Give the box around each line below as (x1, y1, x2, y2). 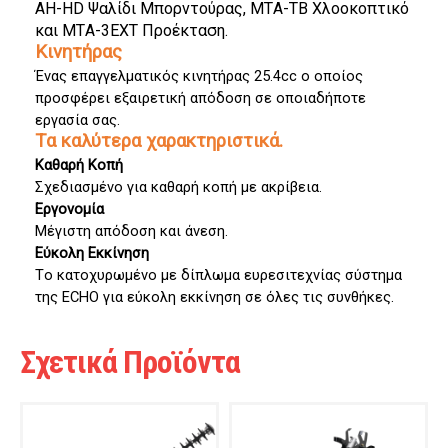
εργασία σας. (35, 111, 120, 129)
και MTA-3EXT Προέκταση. (35, 21, 228, 40)
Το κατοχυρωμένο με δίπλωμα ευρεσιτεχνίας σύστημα (35, 266, 402, 284)
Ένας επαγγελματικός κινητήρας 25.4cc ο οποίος (35, 67, 363, 85)
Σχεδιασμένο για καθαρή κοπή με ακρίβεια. (35, 178, 322, 196)
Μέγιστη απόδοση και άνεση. (35, 222, 228, 240)
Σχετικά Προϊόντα (20, 343, 240, 381)
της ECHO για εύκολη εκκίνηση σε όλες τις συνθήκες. (35, 288, 394, 306)
